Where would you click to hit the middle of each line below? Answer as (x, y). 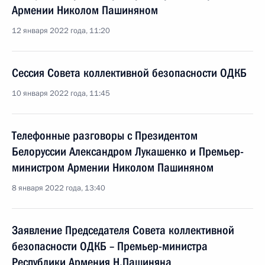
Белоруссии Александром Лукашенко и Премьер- (128, 151)
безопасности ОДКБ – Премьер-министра (110, 246)
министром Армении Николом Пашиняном (113, 167)
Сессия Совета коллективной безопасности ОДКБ (129, 73)
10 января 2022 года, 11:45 (61, 93)
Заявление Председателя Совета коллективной (123, 230)
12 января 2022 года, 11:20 (61, 31)
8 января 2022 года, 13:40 (59, 188)
